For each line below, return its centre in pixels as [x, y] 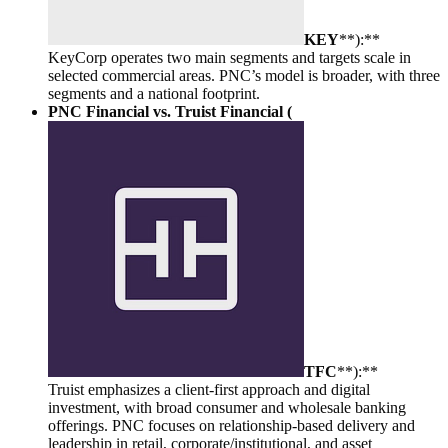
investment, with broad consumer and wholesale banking [227, 407]
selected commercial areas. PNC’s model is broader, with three [244, 75]
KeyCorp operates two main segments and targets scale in [229, 57]
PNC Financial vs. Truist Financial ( [170, 111]
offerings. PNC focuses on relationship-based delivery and [231, 425]
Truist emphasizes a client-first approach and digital [209, 389]
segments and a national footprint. [154, 93]
